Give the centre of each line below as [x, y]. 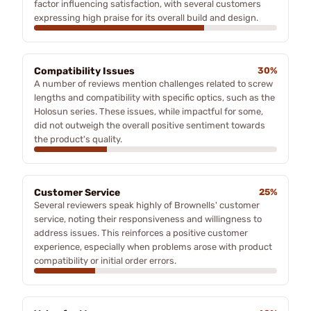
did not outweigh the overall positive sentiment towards [150, 125]
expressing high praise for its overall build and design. [146, 17]
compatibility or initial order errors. [105, 260]
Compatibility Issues [84, 71]
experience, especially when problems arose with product [153, 246]
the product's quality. [78, 139]
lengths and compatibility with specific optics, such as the [154, 97]
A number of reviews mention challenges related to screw [153, 83]
